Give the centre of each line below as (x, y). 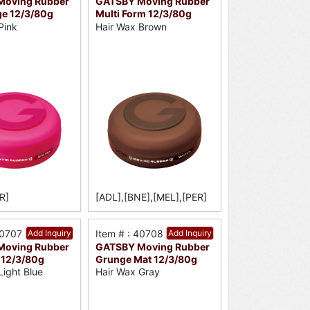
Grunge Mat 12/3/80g (146, 259)
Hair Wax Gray (127, 272)
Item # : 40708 (129, 233)
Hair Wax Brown (131, 26)
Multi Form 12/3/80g (143, 14)
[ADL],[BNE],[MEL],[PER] (151, 197)
